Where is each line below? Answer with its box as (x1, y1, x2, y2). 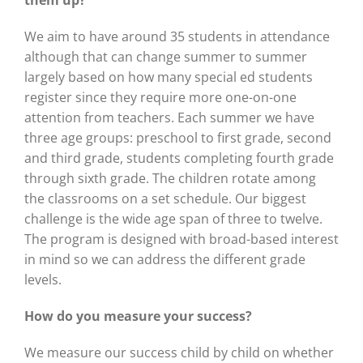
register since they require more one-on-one (23, 88, 297, 107)
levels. (23, 271, 62, 289)
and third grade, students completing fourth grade (23, 149, 334, 168)
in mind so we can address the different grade (23, 250, 305, 269)
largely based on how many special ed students (23, 68, 313, 87)
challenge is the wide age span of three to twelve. (23, 210, 322, 228)
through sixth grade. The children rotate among (23, 169, 316, 188)
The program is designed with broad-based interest (23, 230, 339, 249)
